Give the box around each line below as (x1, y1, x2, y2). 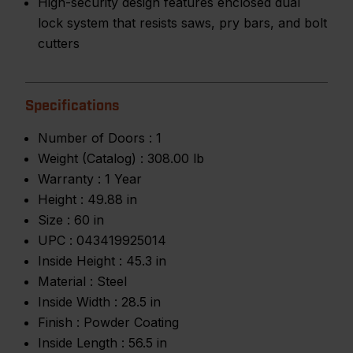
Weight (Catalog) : (38, 150, 143, 166)
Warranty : (38, 171, 101, 187)
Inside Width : (38, 294, 117, 310)
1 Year (105, 171, 142, 187)
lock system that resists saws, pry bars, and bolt (38, 15, 327, 31)
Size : (38, 212, 70, 228)
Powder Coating (84, 314, 179, 330)
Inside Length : (38, 335, 124, 351)
